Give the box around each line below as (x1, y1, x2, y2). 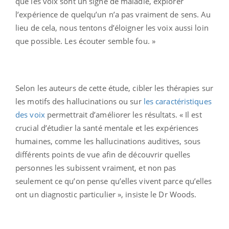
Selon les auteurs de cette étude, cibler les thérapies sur (15, 83, 213, 94)
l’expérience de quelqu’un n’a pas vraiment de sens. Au (15, 9, 211, 20)
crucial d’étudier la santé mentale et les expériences (15, 123, 199, 133)
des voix (15, 109, 45, 120)
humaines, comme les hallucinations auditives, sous (15, 136, 201, 147)
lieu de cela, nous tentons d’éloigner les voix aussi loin (15, 22, 209, 33)
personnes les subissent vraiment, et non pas (15, 163, 176, 173)
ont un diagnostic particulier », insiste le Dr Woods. (15, 189, 197, 200)
